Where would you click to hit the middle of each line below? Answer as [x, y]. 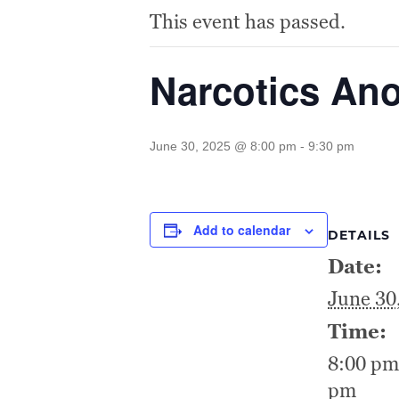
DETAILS [359, 237]
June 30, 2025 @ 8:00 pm [223, 147]
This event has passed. [248, 22]
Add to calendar [242, 230]
